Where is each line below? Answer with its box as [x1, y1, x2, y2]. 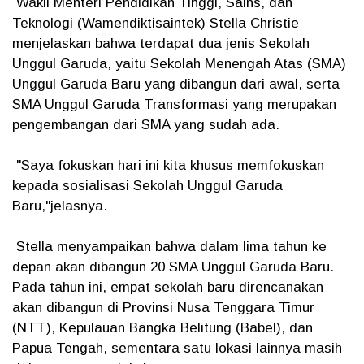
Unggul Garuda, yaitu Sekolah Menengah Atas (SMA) [12, 56, 346, 71]
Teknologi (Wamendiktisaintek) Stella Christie [12, 15, 299, 31]
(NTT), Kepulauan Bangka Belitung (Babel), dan [12, 320, 313, 336]
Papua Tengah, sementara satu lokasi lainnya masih [12, 340, 342, 356]
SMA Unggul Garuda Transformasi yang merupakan [12, 97, 336, 112]
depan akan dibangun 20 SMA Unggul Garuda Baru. [12, 259, 334, 275]
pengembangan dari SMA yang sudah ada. [12, 117, 279, 132]
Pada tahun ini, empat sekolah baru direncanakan [12, 279, 323, 295]
